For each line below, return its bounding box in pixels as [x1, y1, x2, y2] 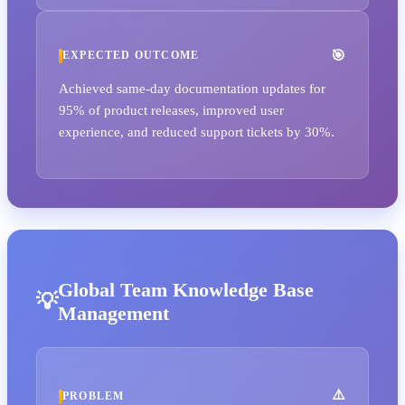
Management [58, 302, 169, 325]
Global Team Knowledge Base [58, 278, 314, 302]
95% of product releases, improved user [59, 102, 284, 118]
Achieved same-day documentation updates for [59, 80, 325, 97]
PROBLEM [62, 390, 125, 403]
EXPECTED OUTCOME [62, 49, 200, 62]
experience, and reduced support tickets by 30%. [59, 124, 334, 140]
